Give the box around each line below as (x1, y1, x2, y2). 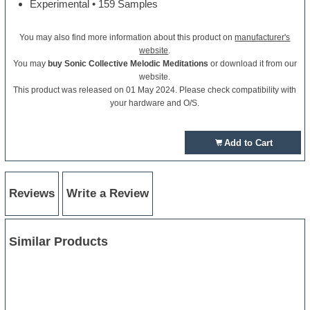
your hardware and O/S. (110, 98, 200, 109)
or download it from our (208, 59, 297, 69)
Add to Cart (224, 138, 273, 149)
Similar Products (9, 234, 109, 248)
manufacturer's (235, 33, 291, 43)
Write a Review (66, 187, 149, 200)
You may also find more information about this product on (19, 33, 235, 43)
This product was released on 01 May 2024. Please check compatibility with (13, 85, 297, 95)
